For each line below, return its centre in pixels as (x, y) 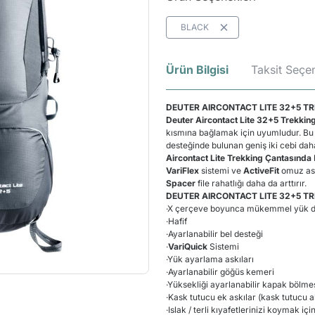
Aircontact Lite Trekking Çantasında (239, 158)
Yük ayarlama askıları (211, 259)
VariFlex (182, 171)
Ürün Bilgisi (197, 70)
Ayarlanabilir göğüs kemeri (222, 272)
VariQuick (188, 246)
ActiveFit (262, 171)
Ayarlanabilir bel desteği (216, 234)
